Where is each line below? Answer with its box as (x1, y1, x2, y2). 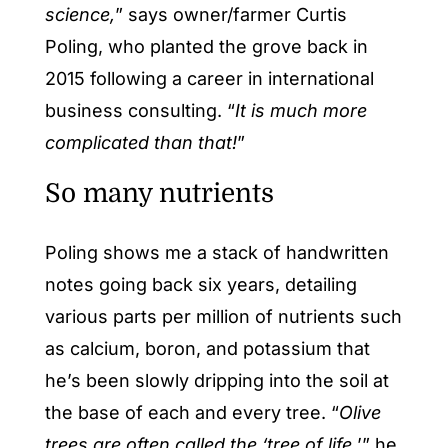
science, (44, 3, 115, 25)
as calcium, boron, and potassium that (44, 338, 370, 360)
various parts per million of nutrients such (44, 306, 402, 328)
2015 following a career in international (44, 67, 374, 89)
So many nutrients (44, 178, 274, 208)
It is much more (234, 99, 367, 121)
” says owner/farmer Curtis (114, 3, 347, 25)
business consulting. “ (44, 99, 235, 121)
